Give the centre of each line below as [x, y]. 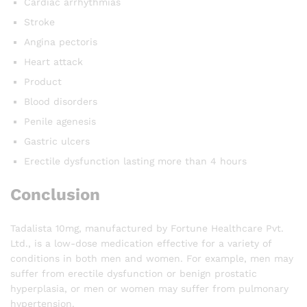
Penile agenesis [60, 121]
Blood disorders [61, 101]
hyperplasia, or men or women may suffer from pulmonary [149, 288]
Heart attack [53, 61]
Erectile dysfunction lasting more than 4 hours [135, 161]
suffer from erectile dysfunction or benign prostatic [134, 273]
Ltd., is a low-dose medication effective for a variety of [141, 243]
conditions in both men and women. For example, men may [152, 258]
